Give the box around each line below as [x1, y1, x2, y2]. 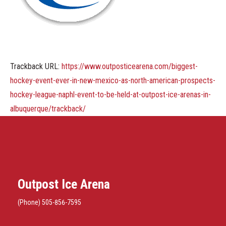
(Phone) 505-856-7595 [18, 198, 81, 206]
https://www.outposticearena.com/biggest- [62, 61, 198, 71]
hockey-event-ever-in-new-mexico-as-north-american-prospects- [10, 75, 215, 85]
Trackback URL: [10, 61, 62, 71]
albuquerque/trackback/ [10, 103, 86, 114]
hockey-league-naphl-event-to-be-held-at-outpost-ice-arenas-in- [10, 89, 211, 99]
